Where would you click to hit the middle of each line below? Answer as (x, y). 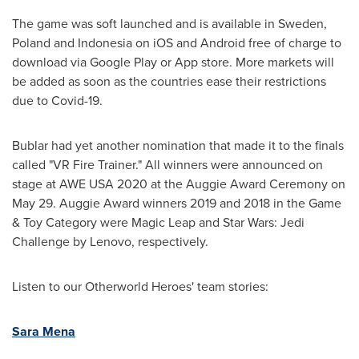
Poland (31, 43)
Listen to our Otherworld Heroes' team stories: (140, 286)
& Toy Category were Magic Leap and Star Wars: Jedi (158, 222)
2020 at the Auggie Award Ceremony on (230, 184)
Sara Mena (44, 331)
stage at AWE (50, 184)
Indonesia (105, 43)
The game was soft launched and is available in (145, 24)
